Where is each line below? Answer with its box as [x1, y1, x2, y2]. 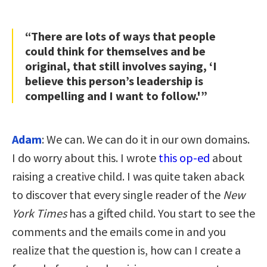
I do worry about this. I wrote [12, 150, 159, 165]
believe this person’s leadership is [25, 73, 203, 88]
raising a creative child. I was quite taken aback [12, 168, 244, 184]
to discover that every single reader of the [12, 187, 223, 202]
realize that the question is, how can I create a [12, 242, 241, 257]
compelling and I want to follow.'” [25, 88, 207, 103]
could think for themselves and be [25, 43, 206, 58]
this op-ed [159, 150, 210, 165]
